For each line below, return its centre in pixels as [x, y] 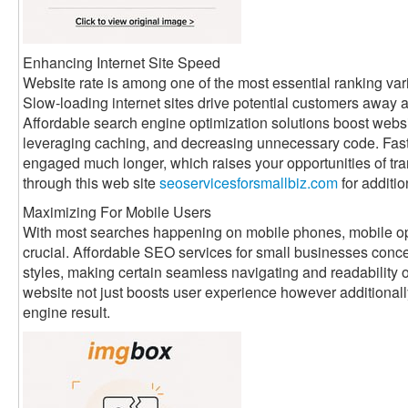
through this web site [91, 183]
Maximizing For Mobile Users [117, 212]
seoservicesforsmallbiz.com [249, 183]
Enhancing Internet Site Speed [122, 63]
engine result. [66, 312]
